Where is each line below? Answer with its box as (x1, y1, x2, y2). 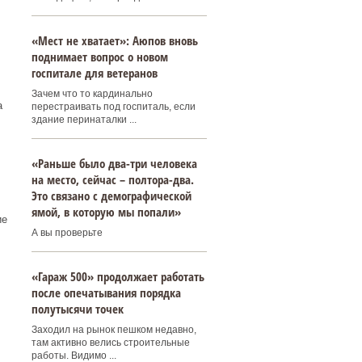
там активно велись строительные (31, 337, 190, 348)
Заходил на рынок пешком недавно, (31, 324, 196, 335)
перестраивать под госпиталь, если (31, 101, 196, 112)
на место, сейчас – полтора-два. (31, 171, 194, 187)
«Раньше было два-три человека (31, 155, 197, 171)
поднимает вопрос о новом (31, 48, 168, 65)
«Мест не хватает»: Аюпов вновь (31, 32, 198, 48)
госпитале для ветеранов (31, 65, 158, 81)
